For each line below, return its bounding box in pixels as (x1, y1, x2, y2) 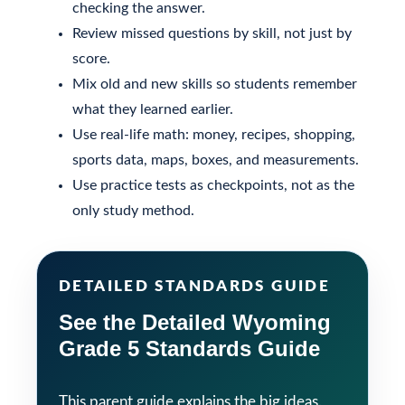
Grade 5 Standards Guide (59, 335, 320, 361)
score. (72, 51, 110, 66)
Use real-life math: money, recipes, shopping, (72, 127, 355, 142)
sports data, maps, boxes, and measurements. (72, 152, 359, 167)
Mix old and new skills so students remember (72, 76, 357, 91)
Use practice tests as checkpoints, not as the (72, 177, 354, 193)
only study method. (72, 202, 194, 218)
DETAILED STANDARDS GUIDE (59, 278, 331, 294)
